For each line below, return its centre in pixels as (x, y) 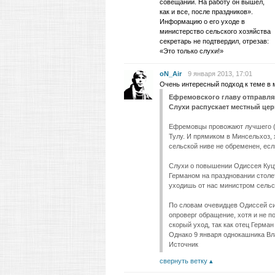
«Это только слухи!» (192, 51)
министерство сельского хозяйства (215, 31)
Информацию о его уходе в (202, 21)
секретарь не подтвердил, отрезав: (214, 41)
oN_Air (171, 74)
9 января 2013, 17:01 (220, 74)
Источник (184, 244)
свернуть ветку (184, 261)
